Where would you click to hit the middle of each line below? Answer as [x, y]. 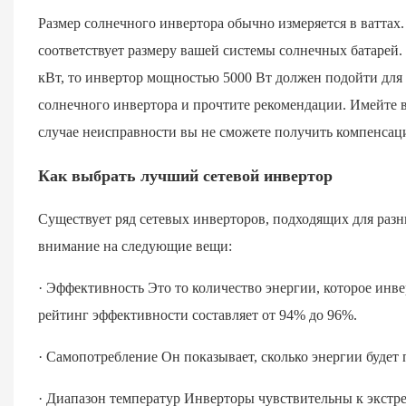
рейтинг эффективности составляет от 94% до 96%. [197, 314]
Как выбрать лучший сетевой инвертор [185, 175]
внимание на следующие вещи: [135, 246]
